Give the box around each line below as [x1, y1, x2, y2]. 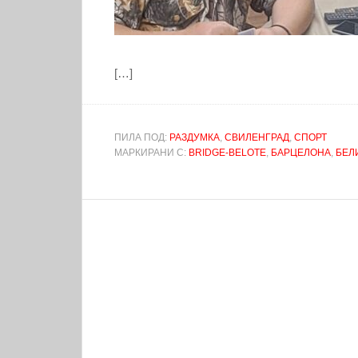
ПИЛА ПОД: [114, 132, 169, 143]
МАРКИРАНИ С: [114, 147, 189, 158]
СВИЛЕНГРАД [225, 132, 289, 143]
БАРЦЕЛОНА [271, 147, 331, 158]
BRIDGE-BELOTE [189, 147, 266, 158]
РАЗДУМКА [169, 132, 220, 143]
